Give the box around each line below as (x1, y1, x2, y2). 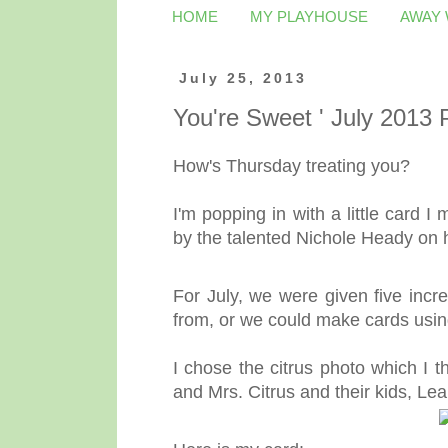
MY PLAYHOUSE (250, 8, 368, 25)
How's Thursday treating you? (173, 155, 410, 176)
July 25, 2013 (178, 70, 307, 86)
